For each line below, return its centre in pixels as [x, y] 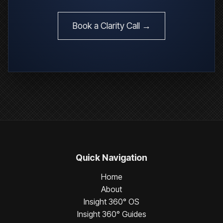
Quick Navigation [111, 157]
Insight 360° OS [111, 201]
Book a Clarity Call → [111, 25]
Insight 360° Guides [111, 214]
